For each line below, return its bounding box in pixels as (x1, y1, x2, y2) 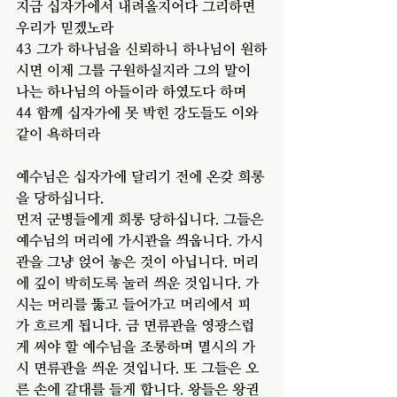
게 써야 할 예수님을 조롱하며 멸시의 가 (16, 338, 255, 354)
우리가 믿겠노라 (16, 19, 113, 35)
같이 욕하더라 (16, 125, 100, 142)
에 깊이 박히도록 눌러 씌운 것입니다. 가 (16, 274, 259, 291)
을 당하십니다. (16, 189, 108, 206)
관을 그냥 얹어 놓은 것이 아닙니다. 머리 (16, 253, 259, 269)
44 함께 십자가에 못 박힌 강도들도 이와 (16, 104, 262, 121)
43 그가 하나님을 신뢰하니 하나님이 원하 (16, 40, 267, 57)
